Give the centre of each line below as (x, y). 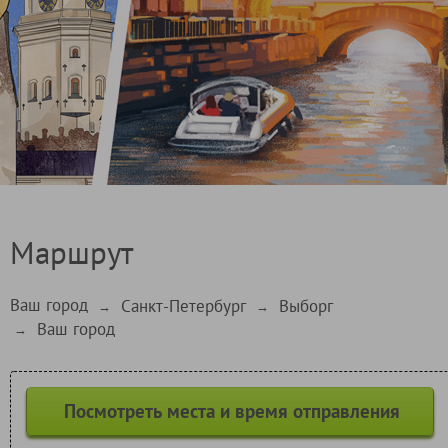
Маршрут (71, 252)
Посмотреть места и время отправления (232, 410)
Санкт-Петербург (183, 305)
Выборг (306, 305)
